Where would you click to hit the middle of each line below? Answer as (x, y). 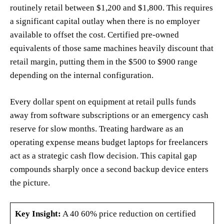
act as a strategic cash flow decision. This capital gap (103, 155)
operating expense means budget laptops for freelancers (109, 142)
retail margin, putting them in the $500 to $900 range (104, 61)
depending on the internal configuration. (82, 75)
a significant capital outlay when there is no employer (105, 21)
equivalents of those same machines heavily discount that (112, 48)
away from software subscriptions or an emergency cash (109, 115)
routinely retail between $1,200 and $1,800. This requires (111, 7)
